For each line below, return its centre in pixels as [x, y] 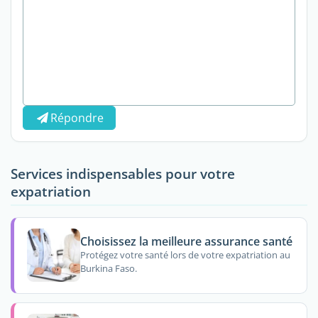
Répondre [77, 117]
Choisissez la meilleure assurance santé [186, 241]
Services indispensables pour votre [123, 173]
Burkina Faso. [108, 269]
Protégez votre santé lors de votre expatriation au [185, 255]
